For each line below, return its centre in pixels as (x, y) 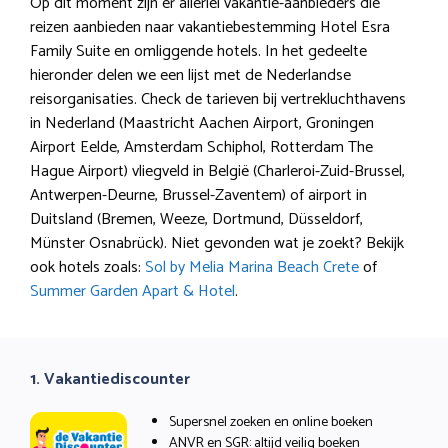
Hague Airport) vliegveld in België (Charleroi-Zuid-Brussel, (217, 171)
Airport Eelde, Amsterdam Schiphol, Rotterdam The (201, 147)
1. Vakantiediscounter (110, 379)
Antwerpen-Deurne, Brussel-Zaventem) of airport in (198, 195)
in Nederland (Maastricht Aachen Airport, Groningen (202, 123)
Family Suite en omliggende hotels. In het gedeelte (198, 51)
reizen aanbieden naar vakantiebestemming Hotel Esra (210, 27)
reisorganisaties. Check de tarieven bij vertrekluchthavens (218, 99)
